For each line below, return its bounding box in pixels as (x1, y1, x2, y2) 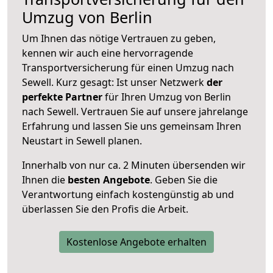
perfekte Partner (22, 90, 102, 104)
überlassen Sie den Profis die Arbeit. (22, 202, 188, 216)
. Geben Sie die (150, 172, 218, 186)
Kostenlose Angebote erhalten (66, 235, 207, 249)
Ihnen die (22, 172, 68, 186)
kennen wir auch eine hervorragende (22, 46, 193, 60)
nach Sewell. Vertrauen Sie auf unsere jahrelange (22, 104, 248, 118)
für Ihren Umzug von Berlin (102, 90, 231, 104)
